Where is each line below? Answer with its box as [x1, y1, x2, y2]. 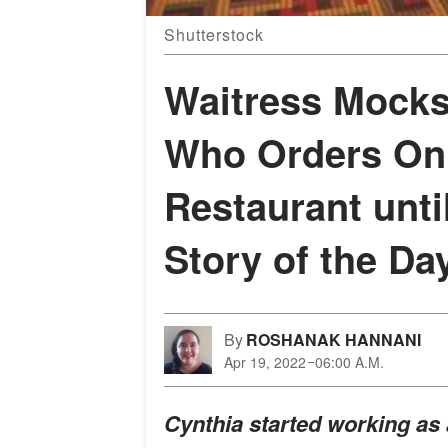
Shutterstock [164, 23, 264, 47]
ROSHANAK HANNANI [246, 328, 421, 352]
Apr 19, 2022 [224, 352, 306, 373]
